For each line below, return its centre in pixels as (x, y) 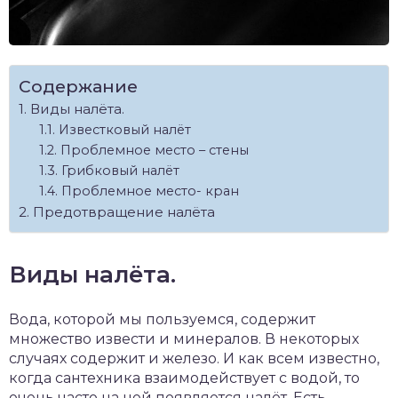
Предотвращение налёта (124, 212)
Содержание (78, 87)
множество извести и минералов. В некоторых (184, 339)
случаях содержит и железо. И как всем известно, (194, 359)
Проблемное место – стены (154, 151)
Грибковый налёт (120, 171)
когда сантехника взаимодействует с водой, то (184, 378)
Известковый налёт (124, 130)
